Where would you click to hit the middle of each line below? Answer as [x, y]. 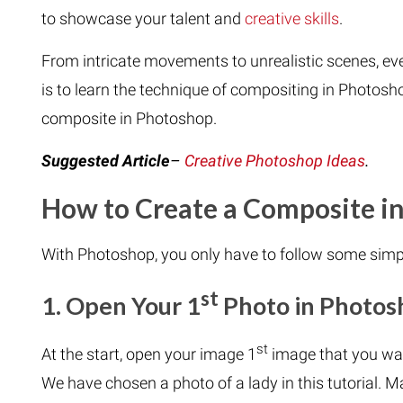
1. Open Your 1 [121, 305]
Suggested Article [105, 161]
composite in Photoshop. [129, 118]
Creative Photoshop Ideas [274, 161]
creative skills [291, 18]
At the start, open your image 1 [148, 354]
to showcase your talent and [143, 18]
